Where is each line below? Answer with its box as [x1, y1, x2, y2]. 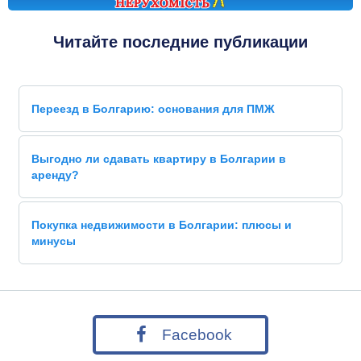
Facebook [153, 326, 232, 343]
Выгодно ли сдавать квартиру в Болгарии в [31, 152, 286, 165]
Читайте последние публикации [53, 33, 308, 51]
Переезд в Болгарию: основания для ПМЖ [31, 102, 275, 115]
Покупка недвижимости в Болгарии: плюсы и [31, 218, 292, 231]
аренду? [31, 168, 79, 181]
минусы [31, 234, 76, 247]
